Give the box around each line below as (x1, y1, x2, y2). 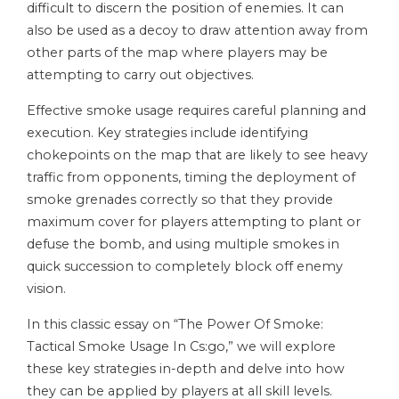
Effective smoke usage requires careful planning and (27, 102, 366, 119)
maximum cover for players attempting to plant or (27, 214, 361, 231)
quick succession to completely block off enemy (27, 258, 343, 275)
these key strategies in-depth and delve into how (27, 361, 345, 378)
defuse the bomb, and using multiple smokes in (27, 236, 339, 253)
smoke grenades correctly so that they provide (27, 191, 333, 208)
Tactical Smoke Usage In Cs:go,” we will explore (27, 338, 336, 355)
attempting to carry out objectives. (27, 67, 254, 84)
